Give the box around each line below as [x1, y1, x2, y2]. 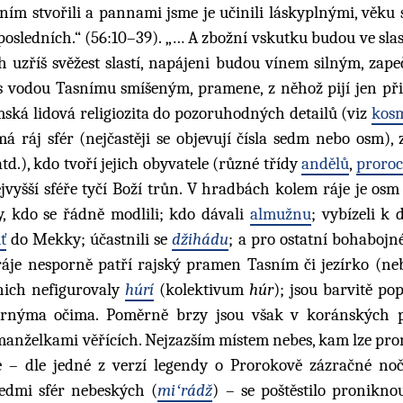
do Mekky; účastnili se [5, 228, 173, 249]
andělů [301, 153, 350, 174]
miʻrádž [157, 380, 213, 400]
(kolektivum [153, 279, 249, 300]
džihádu [172, 228, 229, 249]
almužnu [249, 203, 311, 224]
